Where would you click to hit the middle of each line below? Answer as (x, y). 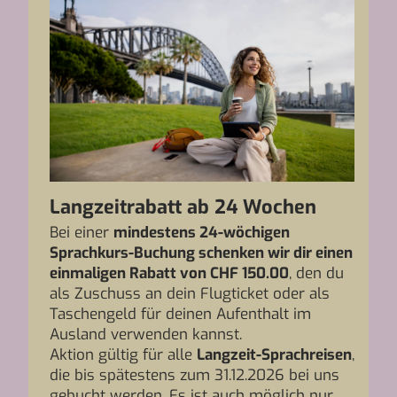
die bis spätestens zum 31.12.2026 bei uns (195, 375)
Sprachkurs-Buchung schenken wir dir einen (201, 253)
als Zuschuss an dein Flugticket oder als (190, 294)
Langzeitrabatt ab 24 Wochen (183, 207)
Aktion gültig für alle (123, 355)
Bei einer (82, 233)
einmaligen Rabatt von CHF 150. (160, 273)
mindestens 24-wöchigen (202, 233)
